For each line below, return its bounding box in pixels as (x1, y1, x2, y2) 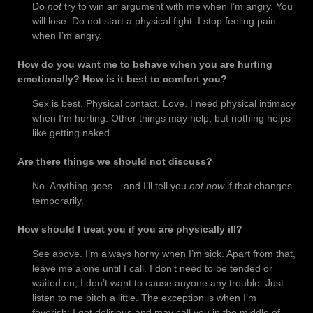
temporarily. (32, 195, 84, 207)
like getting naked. (32, 127, 112, 139)
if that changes (224, 180, 292, 192)
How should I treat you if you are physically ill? (17, 224, 242, 235)
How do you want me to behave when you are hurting (17, 59, 272, 71)
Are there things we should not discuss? (17, 156, 212, 168)
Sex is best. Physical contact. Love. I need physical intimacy (32, 98, 296, 110)
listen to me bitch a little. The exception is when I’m (32, 292, 256, 304)
